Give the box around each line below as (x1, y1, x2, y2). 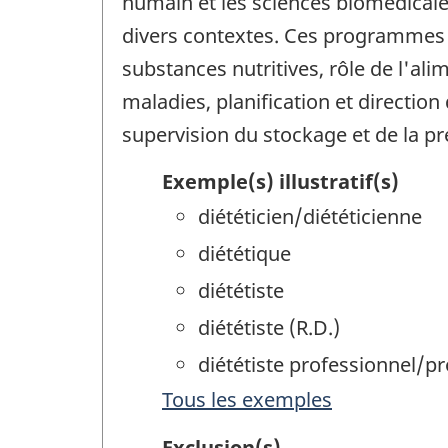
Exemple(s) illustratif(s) (162, 167, 399, 195)
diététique (198, 239, 291, 267)
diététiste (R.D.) (198, 313, 340, 341)
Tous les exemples (162, 385, 332, 413)
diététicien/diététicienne (198, 202, 422, 230)
